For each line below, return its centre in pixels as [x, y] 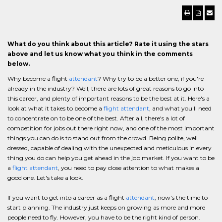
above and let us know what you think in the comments [100, 54]
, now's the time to [181, 197]
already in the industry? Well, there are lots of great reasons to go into [106, 88]
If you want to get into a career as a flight [67, 197]
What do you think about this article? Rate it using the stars [108, 44]
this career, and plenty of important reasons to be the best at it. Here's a [109, 98]
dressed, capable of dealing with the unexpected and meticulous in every [110, 148]
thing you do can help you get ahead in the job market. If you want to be [111, 158]
